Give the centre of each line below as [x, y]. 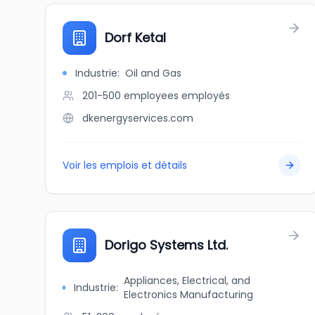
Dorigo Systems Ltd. [166, 245]
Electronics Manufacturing [189, 295]
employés [206, 96]
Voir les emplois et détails [125, 165]
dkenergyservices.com [138, 118]
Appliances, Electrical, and [187, 281]
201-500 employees [130, 96]
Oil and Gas [153, 73]
